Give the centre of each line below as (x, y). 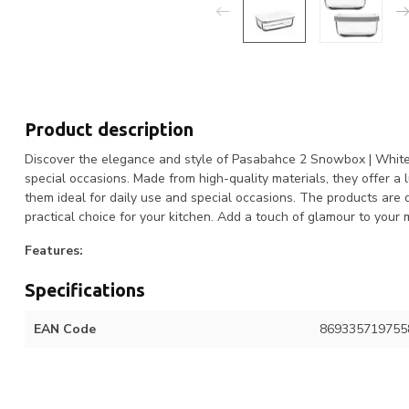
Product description (109, 129)
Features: (54, 251)
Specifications (85, 291)
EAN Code (65, 330)
